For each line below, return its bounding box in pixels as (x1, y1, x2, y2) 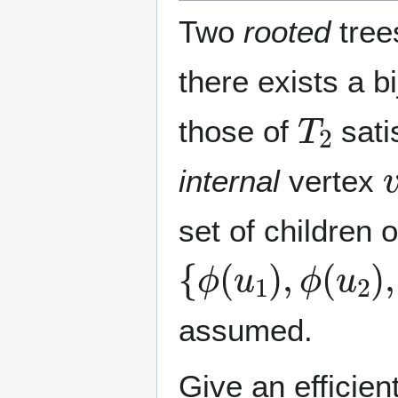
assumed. (179, 312, 313, 347)
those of (179, 113, 298, 148)
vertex (280, 163, 383, 198)
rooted (243, 13, 330, 49)
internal (179, 163, 280, 198)
